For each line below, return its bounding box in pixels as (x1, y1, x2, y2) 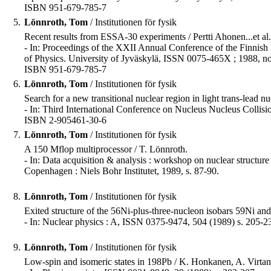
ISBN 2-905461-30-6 (24, 115, 106, 126)
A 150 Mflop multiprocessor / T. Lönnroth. (24, 144, 188, 155)
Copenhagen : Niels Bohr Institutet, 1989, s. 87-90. (24, 166, 219, 177)
